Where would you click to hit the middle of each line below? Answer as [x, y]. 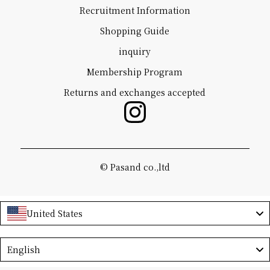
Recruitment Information [135, 11]
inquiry [135, 52]
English [24, 250]
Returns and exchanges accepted [135, 93]
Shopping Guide [135, 31]
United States [54, 214]
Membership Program [135, 72]
